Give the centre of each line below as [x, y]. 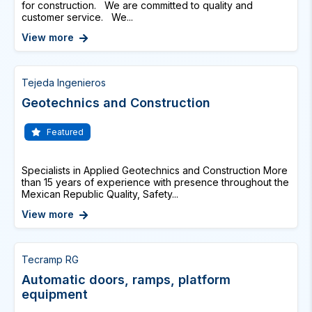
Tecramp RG [50, 259]
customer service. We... [77, 17]
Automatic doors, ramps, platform [126, 280]
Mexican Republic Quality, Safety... [100, 194]
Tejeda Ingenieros [64, 83]
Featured [64, 132]
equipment [55, 294]
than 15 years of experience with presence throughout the [155, 182]
